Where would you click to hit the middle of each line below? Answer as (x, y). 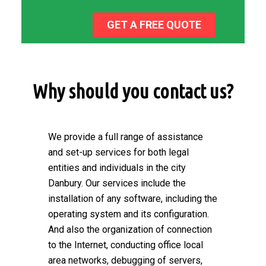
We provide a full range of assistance (126, 137)
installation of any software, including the (133, 198)
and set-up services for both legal (118, 152)
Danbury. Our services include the (117, 183)
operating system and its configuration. (129, 214)
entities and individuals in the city (117, 167)
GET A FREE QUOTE (154, 24)
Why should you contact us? (133, 91)
